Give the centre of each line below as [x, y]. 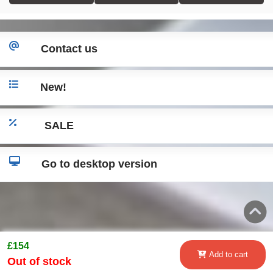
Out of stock [39, 261]
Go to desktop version [99, 164]
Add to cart [228, 254]
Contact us [69, 48]
